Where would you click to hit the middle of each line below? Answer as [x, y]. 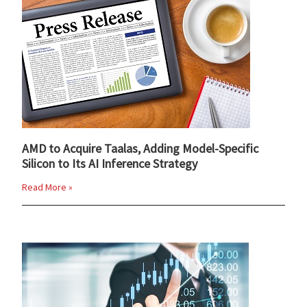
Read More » [48, 187]
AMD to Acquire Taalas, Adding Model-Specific [140, 148]
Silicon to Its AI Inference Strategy [110, 163]
